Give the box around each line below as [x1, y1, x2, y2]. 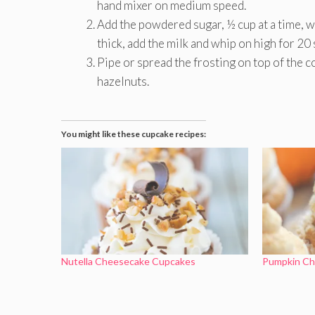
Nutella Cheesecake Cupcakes [61, 255, 195, 268]
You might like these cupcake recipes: [61, 129, 206, 140]
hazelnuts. [97, 73, 149, 89]
